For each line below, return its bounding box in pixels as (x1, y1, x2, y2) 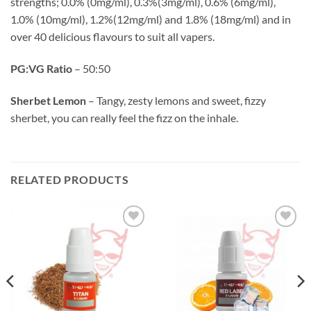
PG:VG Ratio (10, 61, 72, 75)
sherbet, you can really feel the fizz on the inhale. (10, 110, 238, 124)
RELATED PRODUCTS (10, 172, 129, 186)
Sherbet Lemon (10, 93, 86, 107)
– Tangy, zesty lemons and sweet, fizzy (86, 93, 266, 107)
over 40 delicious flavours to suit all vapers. (10, 30, 215, 44)
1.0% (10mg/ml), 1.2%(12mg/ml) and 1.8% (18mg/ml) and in (10, 12, 291, 26)
